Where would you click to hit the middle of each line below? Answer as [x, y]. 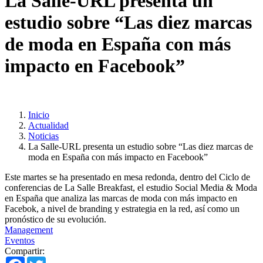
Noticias [43, 136]
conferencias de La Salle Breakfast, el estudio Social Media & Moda [131, 187]
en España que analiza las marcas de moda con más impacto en [121, 198]
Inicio [39, 114]
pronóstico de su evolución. [55, 219]
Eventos [20, 240]
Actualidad [48, 125]
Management [29, 230]
